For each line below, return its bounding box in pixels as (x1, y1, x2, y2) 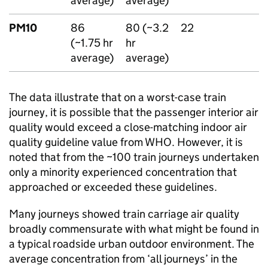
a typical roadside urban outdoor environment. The (9, 237, 254, 251)
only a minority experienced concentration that (9, 165, 237, 179)
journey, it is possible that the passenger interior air (9, 105, 258, 119)
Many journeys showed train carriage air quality (9, 207, 239, 221)
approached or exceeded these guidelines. (9, 180, 217, 194)
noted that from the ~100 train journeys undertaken (9, 150, 259, 164)
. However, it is (172, 135, 243, 149)
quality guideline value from (9, 135, 145, 149)
